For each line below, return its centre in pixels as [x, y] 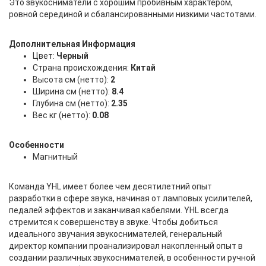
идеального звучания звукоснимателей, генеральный [115, 234]
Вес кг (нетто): [62, 115]
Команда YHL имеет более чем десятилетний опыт [110, 186]
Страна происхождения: [82, 68]
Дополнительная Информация [72, 44]
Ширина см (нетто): [72, 91]
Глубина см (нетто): [72, 103]
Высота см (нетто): [72, 80]
